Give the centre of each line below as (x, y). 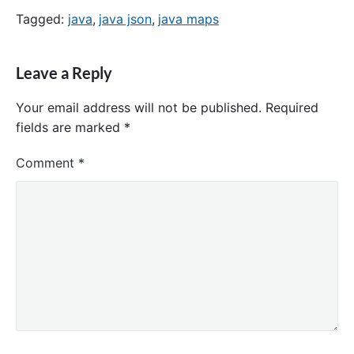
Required (292, 107)
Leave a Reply (64, 73)
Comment (47, 163)
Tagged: (42, 19)
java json (125, 19)
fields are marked (70, 127)
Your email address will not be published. (139, 107)
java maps (188, 19)
